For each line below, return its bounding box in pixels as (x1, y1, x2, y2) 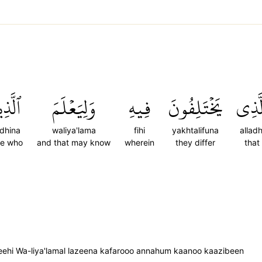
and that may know (37, 137, 111, 147)
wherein (125, 137, 154, 147)
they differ (175, 137, 215, 147)
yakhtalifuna (172, 125, 219, 135)
